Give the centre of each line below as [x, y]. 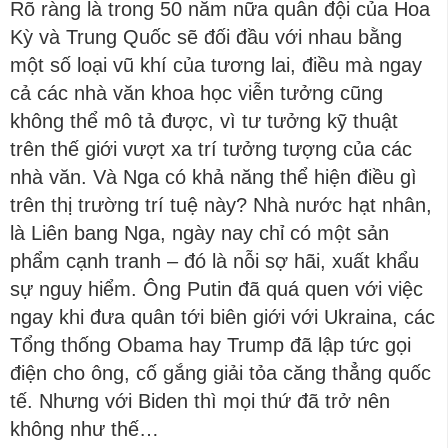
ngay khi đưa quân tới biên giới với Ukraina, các [222, 317]
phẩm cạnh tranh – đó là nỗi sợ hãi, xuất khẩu [214, 261]
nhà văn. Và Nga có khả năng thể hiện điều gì [213, 177]
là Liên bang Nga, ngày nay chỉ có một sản [199, 233]
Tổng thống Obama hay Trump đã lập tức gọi [210, 345]
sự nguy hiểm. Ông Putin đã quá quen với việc [216, 289]
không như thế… [84, 429]
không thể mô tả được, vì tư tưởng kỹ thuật [204, 121]
